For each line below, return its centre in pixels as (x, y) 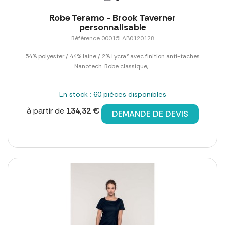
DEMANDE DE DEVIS (150, 114)
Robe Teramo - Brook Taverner (113, 18)
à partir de (46, 111)
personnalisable (113, 27)
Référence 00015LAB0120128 (113, 38)
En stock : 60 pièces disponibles (113, 95)
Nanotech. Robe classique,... (113, 67)
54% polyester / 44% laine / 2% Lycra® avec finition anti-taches (113, 57)
